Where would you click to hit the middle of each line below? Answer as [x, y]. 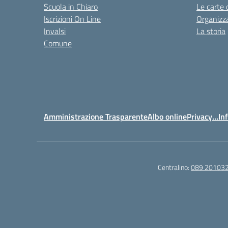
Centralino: [174, 167]
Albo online [167, 117]
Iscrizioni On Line [72, 19]
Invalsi [55, 31]
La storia [211, 31]
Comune [58, 43]
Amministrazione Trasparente [96, 117]
